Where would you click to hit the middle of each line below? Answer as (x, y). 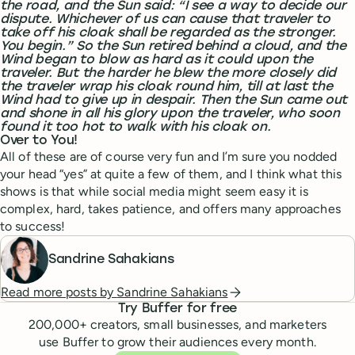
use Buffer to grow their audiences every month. (177, 342)
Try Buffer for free (177, 309)
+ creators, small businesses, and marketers (202, 324)
